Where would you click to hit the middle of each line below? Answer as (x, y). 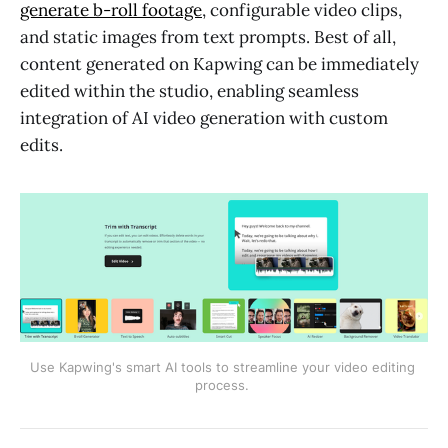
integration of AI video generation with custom (204, 117)
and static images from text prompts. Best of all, (208, 36)
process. (224, 385)
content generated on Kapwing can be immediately (219, 63)
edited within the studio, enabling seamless (189, 90)
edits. (41, 144)
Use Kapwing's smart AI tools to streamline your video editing (222, 367)
